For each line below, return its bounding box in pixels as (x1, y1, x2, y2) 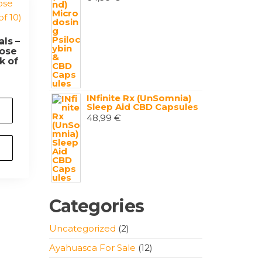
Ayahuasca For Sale (49, 242, 136, 253)
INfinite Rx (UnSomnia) (86, 92, 191, 104)
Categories (49, 195, 144, 217)
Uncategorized (49, 223, 116, 234)
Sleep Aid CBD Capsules (86, 101, 198, 112)
